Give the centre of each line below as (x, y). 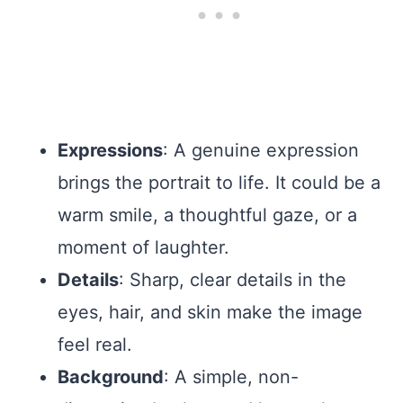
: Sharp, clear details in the (233, 279)
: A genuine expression (261, 150)
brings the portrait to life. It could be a (219, 182)
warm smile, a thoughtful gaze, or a (207, 215)
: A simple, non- (231, 376)
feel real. (95, 344)
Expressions (110, 150)
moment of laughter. (143, 247)
